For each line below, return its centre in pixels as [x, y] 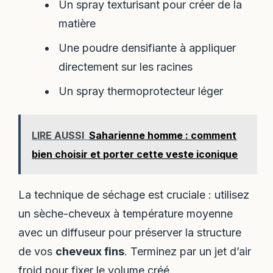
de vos [37, 252]
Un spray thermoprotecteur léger [140, 91]
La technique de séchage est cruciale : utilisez [134, 195]
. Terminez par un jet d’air [188, 252]
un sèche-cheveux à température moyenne [126, 214]
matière [77, 24]
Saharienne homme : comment [163, 136]
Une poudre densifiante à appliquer [147, 48]
